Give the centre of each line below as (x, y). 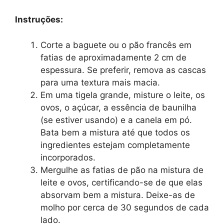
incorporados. (68, 157)
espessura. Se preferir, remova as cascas (123, 70)
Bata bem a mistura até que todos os (115, 132)
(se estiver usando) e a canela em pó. (116, 120)
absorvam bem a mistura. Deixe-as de (118, 195)
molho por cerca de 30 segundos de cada (125, 207)
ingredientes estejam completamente (115, 145)
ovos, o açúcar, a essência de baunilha (118, 107)
